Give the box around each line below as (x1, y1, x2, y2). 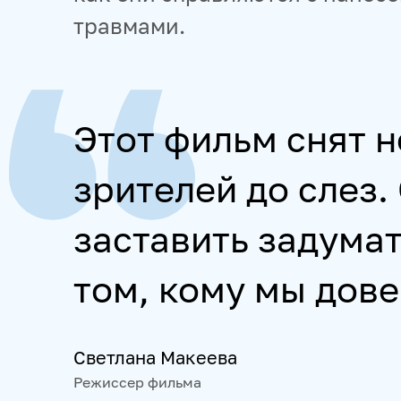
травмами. (73, 13, 185, 38)
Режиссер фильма (73, 373, 201, 391)
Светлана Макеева (73, 346, 237, 368)
